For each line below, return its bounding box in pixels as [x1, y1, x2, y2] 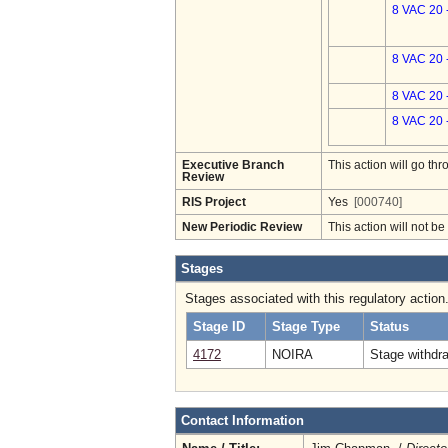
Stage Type [272, 319, 340, 334]
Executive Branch [182, 159, 284, 171]
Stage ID [193, 319, 245, 334]
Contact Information [181, 413, 304, 428]
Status [370, 319, 409, 334]
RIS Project [182, 196, 246, 208]
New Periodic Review [182, 221, 302, 233]
